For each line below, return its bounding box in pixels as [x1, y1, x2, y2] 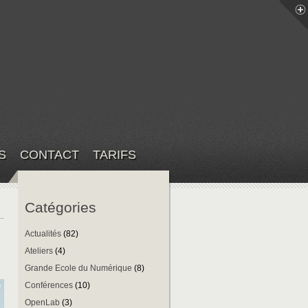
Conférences [25, 280, 73, 290]
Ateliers [25, 246, 53, 256]
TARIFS [93, 148, 136, 162]
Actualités [25, 229, 61, 239]
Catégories [25, 199, 96, 215]
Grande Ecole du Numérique [25, 263, 132, 273]
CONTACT [20, 148, 79, 162]
